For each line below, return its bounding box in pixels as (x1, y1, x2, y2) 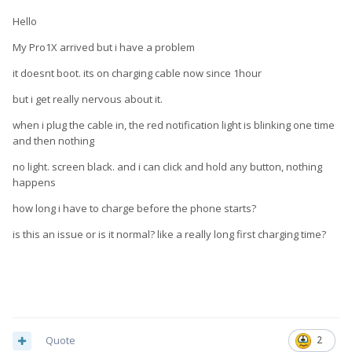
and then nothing (13, 134, 94, 148)
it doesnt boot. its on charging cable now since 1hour (13, 66, 262, 81)
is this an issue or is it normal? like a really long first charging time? (13, 227, 326, 242)
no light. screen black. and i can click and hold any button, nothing (13, 159, 322, 174)
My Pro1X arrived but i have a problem (13, 40, 195, 55)
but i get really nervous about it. (13, 92, 163, 107)
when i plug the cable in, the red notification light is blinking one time (13, 118, 335, 133)
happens (13, 175, 56, 190)
